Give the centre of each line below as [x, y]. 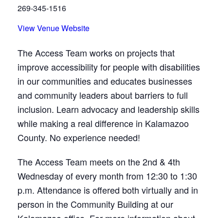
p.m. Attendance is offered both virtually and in [108, 190]
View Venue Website [54, 28]
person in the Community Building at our [95, 204]
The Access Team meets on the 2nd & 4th [99, 161]
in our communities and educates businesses [105, 81]
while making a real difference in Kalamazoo [103, 123]
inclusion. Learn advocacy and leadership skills [109, 109]
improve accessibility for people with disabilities [109, 66]
